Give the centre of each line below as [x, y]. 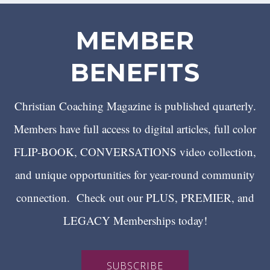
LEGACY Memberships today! [135, 221]
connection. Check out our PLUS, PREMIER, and [135, 198]
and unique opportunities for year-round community [135, 175]
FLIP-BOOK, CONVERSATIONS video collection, [135, 152]
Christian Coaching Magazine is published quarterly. [135, 106]
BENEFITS [135, 73]
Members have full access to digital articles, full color [135, 129]
